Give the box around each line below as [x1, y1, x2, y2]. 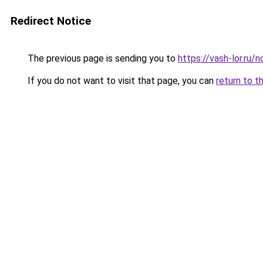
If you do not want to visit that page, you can [25, 75, 216, 86]
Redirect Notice [11, 14, 91, 28]
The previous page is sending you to [25, 53, 178, 64]
